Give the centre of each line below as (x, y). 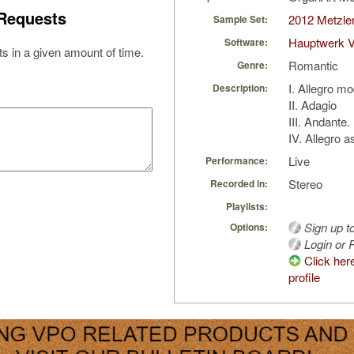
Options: (249, 227)
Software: (246, 42)
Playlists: (247, 207)
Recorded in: (239, 184)
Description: (240, 88)
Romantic (313, 66)
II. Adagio (313, 105)
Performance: (237, 161)
